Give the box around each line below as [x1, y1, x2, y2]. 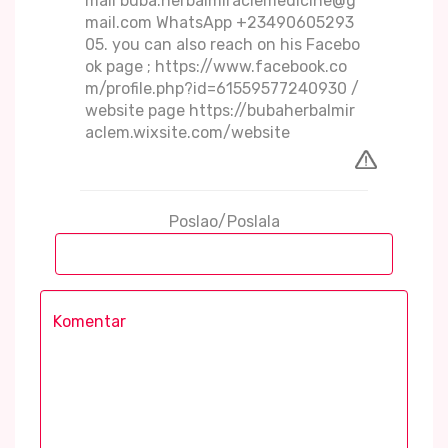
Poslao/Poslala [168, 212, 280, 232]
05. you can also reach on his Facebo [85, 35, 360, 55]
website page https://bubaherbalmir [85, 101, 355, 121]
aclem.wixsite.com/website [85, 123, 290, 143]
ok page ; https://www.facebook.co [85, 57, 347, 77]
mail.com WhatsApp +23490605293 [85, 13, 354, 33]
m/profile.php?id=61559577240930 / [85, 79, 359, 99]
